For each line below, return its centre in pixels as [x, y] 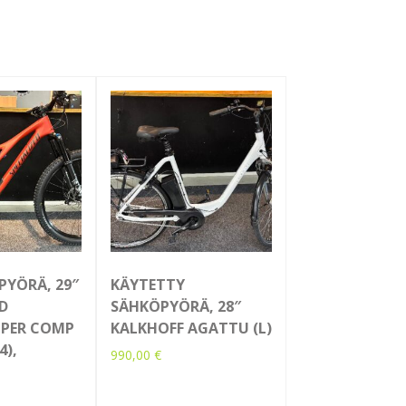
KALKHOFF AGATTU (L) [191, 329]
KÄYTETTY [148, 285]
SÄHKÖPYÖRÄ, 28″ [176, 307]
